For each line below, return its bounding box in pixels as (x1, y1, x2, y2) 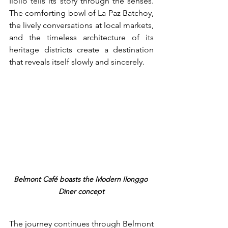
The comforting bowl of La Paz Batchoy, (9, 8, 154, 18)
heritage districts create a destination (9, 45, 154, 55)
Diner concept (59, 186, 104, 196)
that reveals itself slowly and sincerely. (9, 57, 145, 67)
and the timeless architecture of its (9, 33, 154, 43)
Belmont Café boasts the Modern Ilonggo (13, 174, 150, 184)
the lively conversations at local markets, (9, 20, 154, 31)
